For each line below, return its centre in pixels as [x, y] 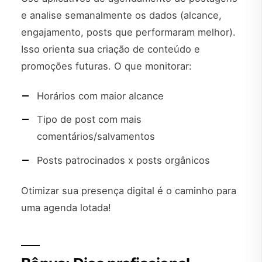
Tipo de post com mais [89, 120]
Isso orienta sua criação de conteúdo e [111, 49]
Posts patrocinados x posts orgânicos [123, 160]
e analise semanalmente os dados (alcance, [121, 15]
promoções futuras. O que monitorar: [106, 66]
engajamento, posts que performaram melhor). [128, 32]
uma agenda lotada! [66, 207]
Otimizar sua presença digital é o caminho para [129, 190]
